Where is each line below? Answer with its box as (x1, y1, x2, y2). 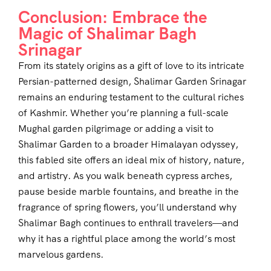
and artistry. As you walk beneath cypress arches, (18, 169, 232, 183)
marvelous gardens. (18, 248, 103, 261)
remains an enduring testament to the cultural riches (18, 91, 244, 104)
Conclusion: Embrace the (18, 6, 207, 28)
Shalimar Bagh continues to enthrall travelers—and (18, 217, 239, 230)
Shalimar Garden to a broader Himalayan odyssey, (18, 138, 238, 151)
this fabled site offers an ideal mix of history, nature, (18, 154, 244, 167)
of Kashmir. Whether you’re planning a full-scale (18, 106, 229, 120)
